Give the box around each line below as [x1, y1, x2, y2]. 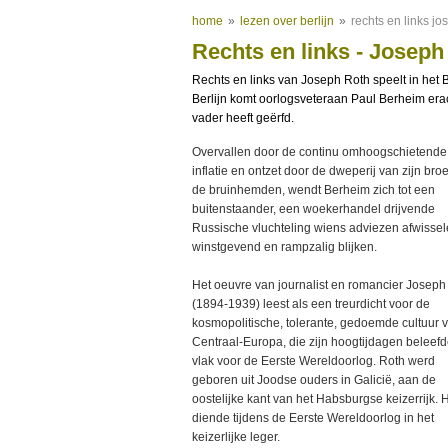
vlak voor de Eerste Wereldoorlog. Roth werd [192, 354, 435, 368]
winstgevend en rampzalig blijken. [192, 240, 377, 254]
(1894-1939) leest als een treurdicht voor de [192, 297, 430, 311]
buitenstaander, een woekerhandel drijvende [192, 202, 435, 216]
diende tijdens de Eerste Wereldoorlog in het [192, 411, 434, 425]
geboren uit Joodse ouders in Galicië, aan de [192, 373, 436, 387]
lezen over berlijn [240, 14, 334, 28]
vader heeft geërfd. [192, 111, 294, 125]
